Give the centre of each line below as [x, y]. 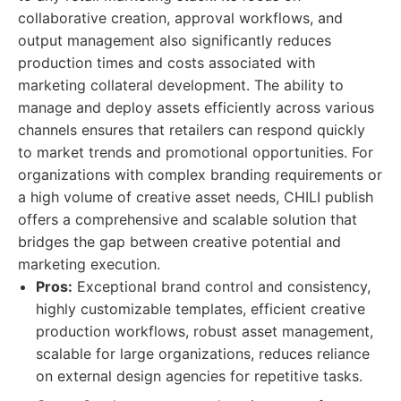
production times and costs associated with [166, 63]
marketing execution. [89, 264]
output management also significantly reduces [175, 40]
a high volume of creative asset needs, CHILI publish [196, 197]
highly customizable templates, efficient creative [200, 309]
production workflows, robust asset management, [205, 331]
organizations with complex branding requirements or [200, 175]
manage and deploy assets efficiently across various [196, 107]
